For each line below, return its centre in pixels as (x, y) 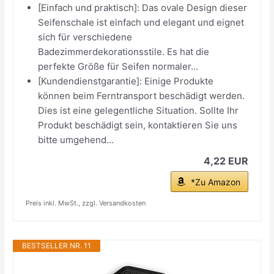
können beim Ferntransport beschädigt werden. (142, 95)
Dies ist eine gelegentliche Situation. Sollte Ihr (139, 110)
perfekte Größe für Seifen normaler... (118, 66)
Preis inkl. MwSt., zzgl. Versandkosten (86, 203)
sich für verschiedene (85, 37)
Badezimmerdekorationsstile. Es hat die (124, 51)
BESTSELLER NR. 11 (57, 245)
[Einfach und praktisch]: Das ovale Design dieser (143, 7)
